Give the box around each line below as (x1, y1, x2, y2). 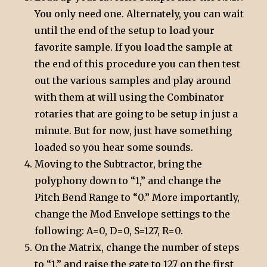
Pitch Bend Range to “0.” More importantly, (35, 191, 240, 203)
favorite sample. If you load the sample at (35, 41, 233, 53)
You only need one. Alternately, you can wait (35, 7, 244, 20)
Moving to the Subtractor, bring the (35, 157, 203, 170)
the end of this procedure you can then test (35, 57, 241, 70)
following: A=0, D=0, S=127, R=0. (35, 224, 184, 237)
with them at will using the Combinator (35, 91, 225, 103)
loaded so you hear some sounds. (35, 141, 194, 153)
